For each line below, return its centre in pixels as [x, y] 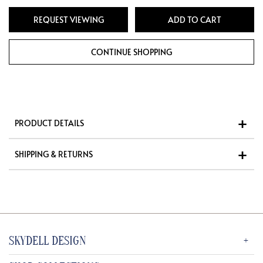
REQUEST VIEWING [68, 20]
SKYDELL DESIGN [48, 241]
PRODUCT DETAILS [49, 123]
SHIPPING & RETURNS [54, 154]
